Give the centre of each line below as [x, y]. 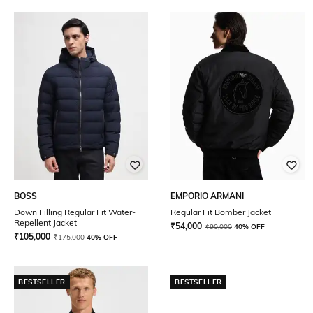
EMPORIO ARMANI [207, 196]
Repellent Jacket [45, 223]
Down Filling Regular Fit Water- [75, 212]
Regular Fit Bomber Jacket [221, 212]
